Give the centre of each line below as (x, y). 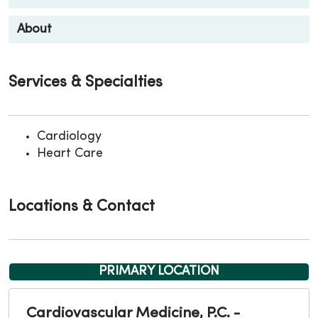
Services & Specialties (86, 82)
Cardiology (69, 136)
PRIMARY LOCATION (159, 271)
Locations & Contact (82, 207)
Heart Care (70, 153)
